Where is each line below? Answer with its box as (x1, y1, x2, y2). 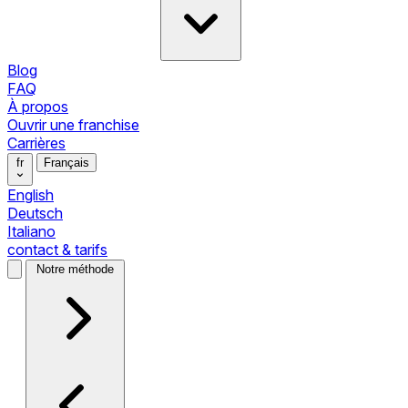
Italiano (7, 221, 56, 240)
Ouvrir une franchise (7, 115, 139, 134)
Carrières (7, 133, 66, 152)
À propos (7, 97, 68, 116)
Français (44, 155, 89, 169)
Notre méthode (36, 261, 114, 276)
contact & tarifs (7, 240, 107, 259)
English (7, 185, 54, 204)
